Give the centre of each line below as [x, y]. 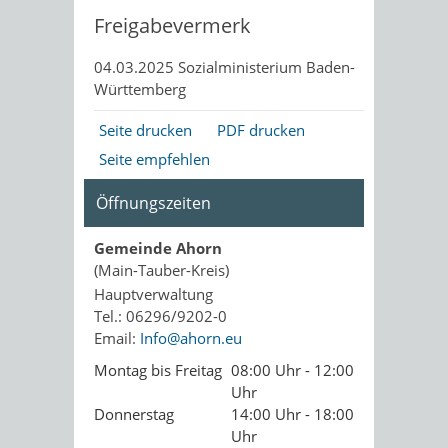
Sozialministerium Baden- [264, 67]
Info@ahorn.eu [191, 338]
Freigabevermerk [172, 25]
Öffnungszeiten [153, 203]
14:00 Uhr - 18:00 [292, 414]
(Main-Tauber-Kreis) [161, 270]
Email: [117, 338]
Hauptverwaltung [153, 294]
